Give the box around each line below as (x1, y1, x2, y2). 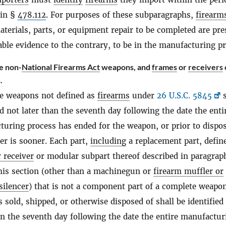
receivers (188, 62, 223, 72)
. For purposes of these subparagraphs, (46, 10, 196, 20)
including (90, 136, 126, 146)
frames (152, 62, 177, 72)
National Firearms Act (22, 62, 100, 72)
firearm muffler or (153, 166, 223, 176)
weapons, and (100, 62, 152, 72)
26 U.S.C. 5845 (157, 91, 212, 100)
